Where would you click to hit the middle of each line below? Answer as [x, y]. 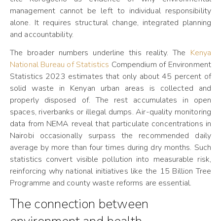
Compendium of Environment [160, 65]
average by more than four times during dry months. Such [110, 147]
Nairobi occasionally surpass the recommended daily [110, 136]
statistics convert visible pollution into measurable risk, [110, 159]
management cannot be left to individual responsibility [110, 11]
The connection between [79, 204]
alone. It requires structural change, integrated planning [110, 23]
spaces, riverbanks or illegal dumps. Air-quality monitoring [110, 112]
